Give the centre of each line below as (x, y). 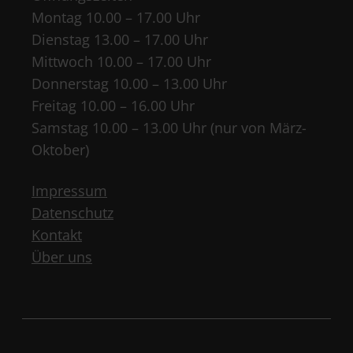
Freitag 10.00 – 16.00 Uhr (113, 105)
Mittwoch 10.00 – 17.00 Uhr (121, 61)
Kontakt (57, 234)
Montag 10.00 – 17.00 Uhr (116, 17)
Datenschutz (72, 212)
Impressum (69, 190)
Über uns (62, 256)
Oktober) (60, 149)
